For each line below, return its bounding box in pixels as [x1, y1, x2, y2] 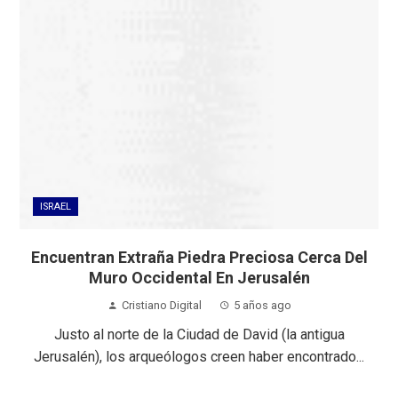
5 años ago [233, 298, 291, 312]
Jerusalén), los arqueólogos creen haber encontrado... [34, 347, 364, 365]
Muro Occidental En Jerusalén [88, 267, 310, 287]
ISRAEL [40, 200, 72, 212]
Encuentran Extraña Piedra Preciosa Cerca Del [30, 247, 368, 267]
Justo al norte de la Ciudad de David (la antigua [53, 325, 345, 343]
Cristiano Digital [121, 298, 202, 312]
